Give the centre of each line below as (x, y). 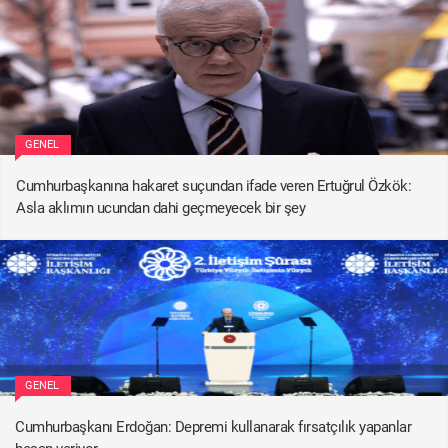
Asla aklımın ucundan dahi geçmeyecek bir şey (160, 207)
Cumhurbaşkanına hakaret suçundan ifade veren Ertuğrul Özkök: (213, 185)
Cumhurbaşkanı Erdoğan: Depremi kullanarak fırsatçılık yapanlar (213, 426)
